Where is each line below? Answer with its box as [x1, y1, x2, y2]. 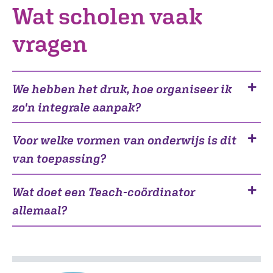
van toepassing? [12, 151, 106, 166]
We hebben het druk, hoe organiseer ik [12, 81, 232, 96]
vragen [12, 29, 87, 57]
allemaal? [12, 203, 67, 218]
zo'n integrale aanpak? [12, 99, 141, 114]
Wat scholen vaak [12, 1, 202, 29]
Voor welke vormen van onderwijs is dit [12, 133, 236, 147]
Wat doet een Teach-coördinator [12, 185, 195, 199]
